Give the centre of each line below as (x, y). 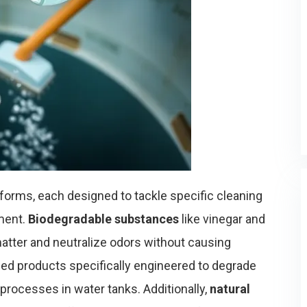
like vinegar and (222, 219)
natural (230, 289)
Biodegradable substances (103, 219)
